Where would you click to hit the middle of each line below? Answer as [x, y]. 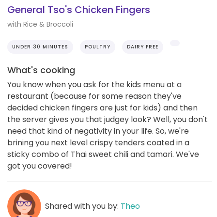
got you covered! [40, 166]
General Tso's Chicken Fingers [79, 10]
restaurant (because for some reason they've [94, 96]
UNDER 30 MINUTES [40, 46]
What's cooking [41, 70]
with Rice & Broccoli [40, 24]
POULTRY [98, 46]
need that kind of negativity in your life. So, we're [98, 131]
